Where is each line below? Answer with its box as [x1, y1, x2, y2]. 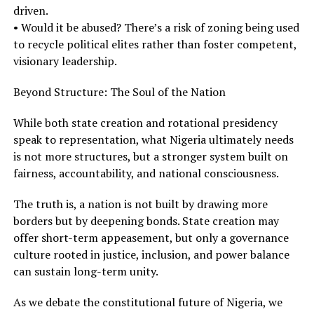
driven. [13, 2, 48, 18]
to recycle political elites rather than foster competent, [13, 36, 296, 52]
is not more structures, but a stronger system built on [13, 148, 288, 164]
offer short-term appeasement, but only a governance [13, 229, 289, 245]
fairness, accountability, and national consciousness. [13, 165, 279, 181]
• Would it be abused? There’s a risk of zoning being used [13, 19, 299, 35]
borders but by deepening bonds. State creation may [13, 212, 279, 228]
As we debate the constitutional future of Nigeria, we [13, 294, 282, 310]
